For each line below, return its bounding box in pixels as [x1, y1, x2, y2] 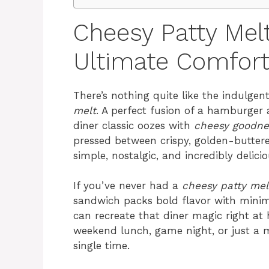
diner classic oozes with [73, 119, 194, 131]
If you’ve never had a [73, 180, 182, 192]
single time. [73, 240, 130, 252]
